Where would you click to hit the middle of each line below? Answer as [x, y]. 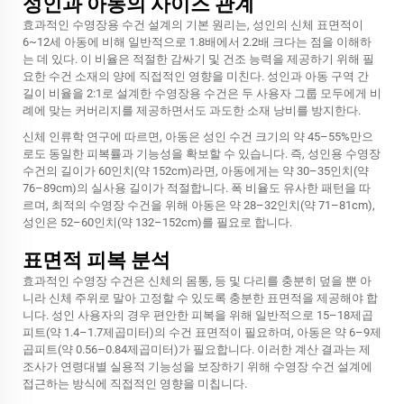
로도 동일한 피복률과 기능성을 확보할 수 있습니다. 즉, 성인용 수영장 [202, 154]
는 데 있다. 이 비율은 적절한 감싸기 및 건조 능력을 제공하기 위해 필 [198, 60]
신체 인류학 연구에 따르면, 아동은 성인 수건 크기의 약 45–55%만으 [198, 137]
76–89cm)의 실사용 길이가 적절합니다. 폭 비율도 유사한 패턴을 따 [197, 188]
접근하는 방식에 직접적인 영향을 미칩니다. [135, 384]
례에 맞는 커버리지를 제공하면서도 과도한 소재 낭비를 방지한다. [192, 111]
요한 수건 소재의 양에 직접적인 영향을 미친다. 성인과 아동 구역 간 [196, 77]
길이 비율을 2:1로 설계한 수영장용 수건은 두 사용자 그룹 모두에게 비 [202, 94]
